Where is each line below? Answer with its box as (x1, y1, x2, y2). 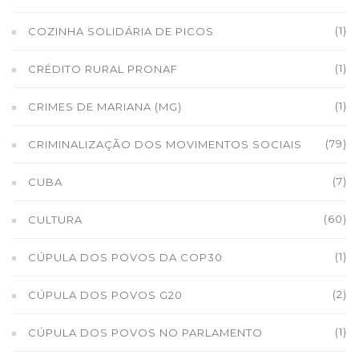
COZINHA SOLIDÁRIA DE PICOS (28, 25, 214, 38)
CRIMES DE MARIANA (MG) (28, 100, 182, 113)
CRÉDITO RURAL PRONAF (28, 63, 178, 75)
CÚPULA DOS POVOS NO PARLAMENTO (28, 326, 263, 339)
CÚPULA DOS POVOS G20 (28, 288, 183, 301)
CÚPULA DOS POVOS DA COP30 (28, 251, 223, 264)
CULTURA (28, 213, 83, 226)
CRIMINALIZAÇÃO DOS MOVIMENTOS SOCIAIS (28, 138, 302, 151)
